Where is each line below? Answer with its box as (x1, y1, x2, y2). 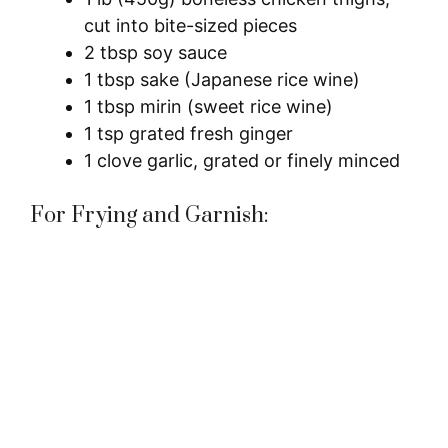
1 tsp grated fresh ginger (84, 122, 293, 144)
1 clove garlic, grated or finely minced (84, 149, 400, 171)
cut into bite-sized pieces (84, 14, 297, 36)
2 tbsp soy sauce (84, 41, 227, 63)
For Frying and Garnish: (30, 201, 269, 229)
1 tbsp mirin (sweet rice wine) (84, 95, 333, 117)
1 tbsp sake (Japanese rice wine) (84, 68, 360, 90)
